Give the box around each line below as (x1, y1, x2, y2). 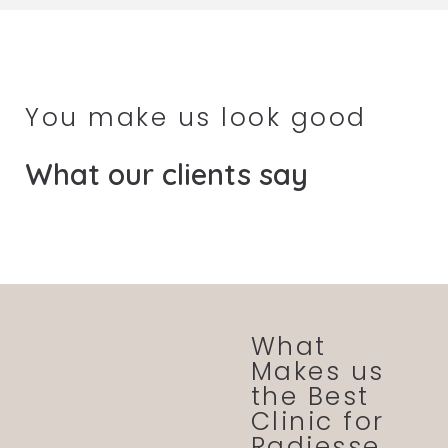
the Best (250, 378, 370, 414)
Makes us (250, 353, 385, 389)
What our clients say (25, 155, 308, 192)
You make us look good (25, 99, 367, 135)
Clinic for (250, 403, 385, 439)
